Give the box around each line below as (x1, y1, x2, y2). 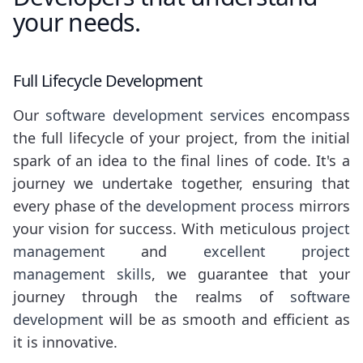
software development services (45, 105, 265, 126)
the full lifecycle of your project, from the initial (13, 128, 350, 148)
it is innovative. (13, 332, 117, 352)
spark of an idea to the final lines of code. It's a (13, 151, 350, 171)
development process (145, 196, 295, 216)
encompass (264, 105, 350, 126)
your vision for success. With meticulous (13, 219, 301, 239)
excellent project (203, 241, 351, 262)
